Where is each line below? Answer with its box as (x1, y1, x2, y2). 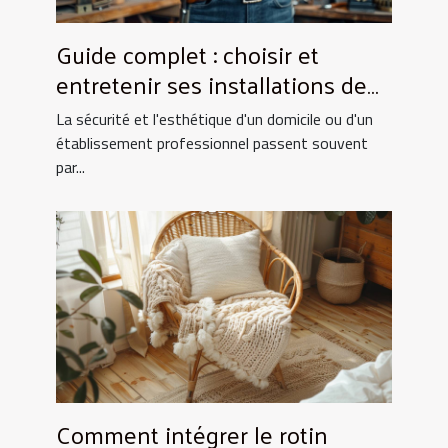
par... (56, 155, 85, 180)
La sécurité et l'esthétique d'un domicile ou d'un (56, 107, 373, 132)
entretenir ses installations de (56, 62, 367, 107)
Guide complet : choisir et (56, 32, 319, 77)
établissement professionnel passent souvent (56, 131, 368, 156)
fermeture (56, 92, 160, 137)
